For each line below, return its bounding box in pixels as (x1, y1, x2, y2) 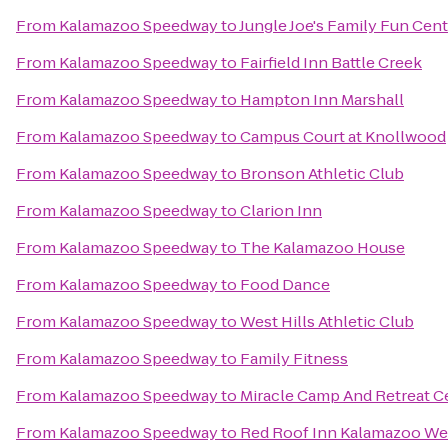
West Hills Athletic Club (240, 311, 414, 332)
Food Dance (240, 274, 330, 295)
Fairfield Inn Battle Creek (240, 52, 422, 73)
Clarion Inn (240, 200, 322, 221)
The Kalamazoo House (240, 237, 405, 258)
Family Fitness (240, 348, 348, 369)
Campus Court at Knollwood (240, 126, 446, 147)
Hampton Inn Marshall (240, 89, 404, 110)
